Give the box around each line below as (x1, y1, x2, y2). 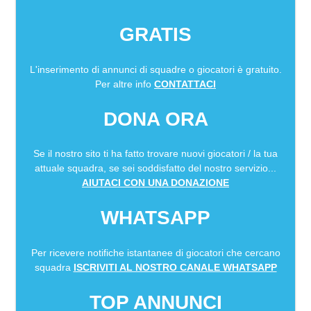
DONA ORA (103, 108, 208, 130)
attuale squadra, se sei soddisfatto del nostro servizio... (35, 162, 276, 174)
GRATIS (119, 24, 192, 46)
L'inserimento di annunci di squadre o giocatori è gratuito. (29, 63, 282, 75)
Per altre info (95, 78, 154, 90)
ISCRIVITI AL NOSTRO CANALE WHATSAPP (73, 261, 277, 273)
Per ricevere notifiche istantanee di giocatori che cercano (31, 246, 280, 258)
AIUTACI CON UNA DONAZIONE (82, 177, 229, 189)
